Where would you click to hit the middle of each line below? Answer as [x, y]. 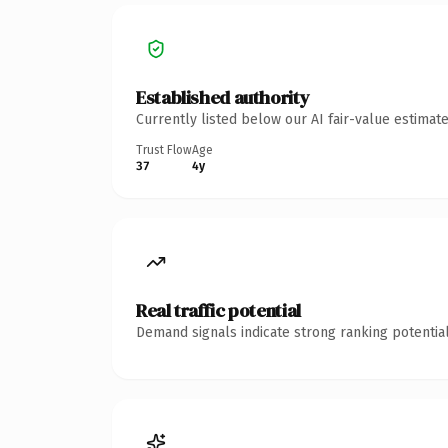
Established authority [223, 97]
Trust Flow [164, 149]
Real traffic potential [218, 310]
